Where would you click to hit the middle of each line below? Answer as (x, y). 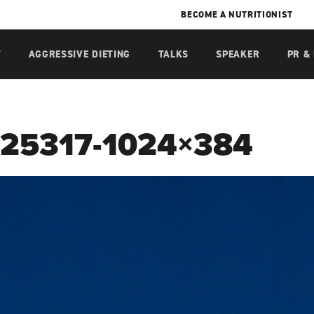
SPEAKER (238, 54)
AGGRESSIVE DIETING (80, 54)
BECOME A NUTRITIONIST (237, 14)
